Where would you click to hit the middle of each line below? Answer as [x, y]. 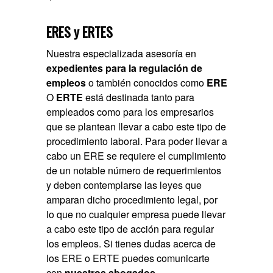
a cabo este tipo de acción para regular [130, 229]
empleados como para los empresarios [130, 112]
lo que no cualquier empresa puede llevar [136, 214]
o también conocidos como [147, 83]
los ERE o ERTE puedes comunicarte [128, 258]
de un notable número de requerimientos [134, 171]
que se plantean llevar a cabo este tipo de [136, 127]
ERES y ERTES [80, 32]
